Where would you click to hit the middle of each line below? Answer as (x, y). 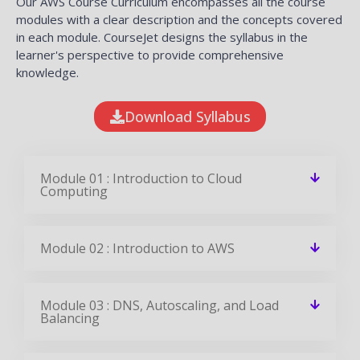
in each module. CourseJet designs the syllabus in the (162, 37)
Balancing (70, 318)
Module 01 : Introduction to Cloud (141, 178)
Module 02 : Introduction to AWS (137, 248)
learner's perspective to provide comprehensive (150, 54)
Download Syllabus (188, 116)
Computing (74, 191)
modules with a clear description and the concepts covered (179, 19)
